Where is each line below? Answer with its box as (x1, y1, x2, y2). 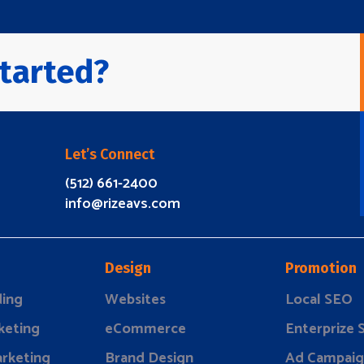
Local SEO (284, 288, 353, 313)
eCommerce (105, 317, 187, 342)
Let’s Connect (64, 145, 154, 163)
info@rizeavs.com (64, 191, 180, 216)
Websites (105, 288, 167, 313)
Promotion (284, 259, 357, 278)
